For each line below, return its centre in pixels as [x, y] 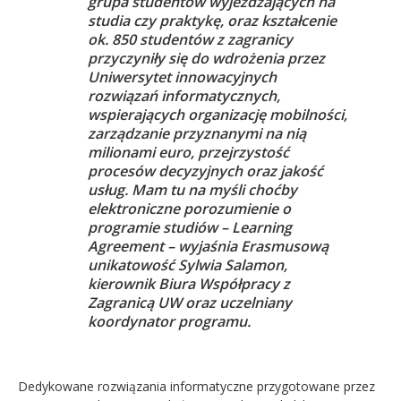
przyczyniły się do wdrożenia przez [206, 58]
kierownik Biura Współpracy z [189, 283]
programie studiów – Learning [190, 227]
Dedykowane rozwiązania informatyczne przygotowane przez [196, 386]
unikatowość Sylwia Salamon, [188, 264]
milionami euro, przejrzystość [188, 152]
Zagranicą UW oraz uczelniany [190, 302]
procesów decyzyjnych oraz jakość [205, 171]
